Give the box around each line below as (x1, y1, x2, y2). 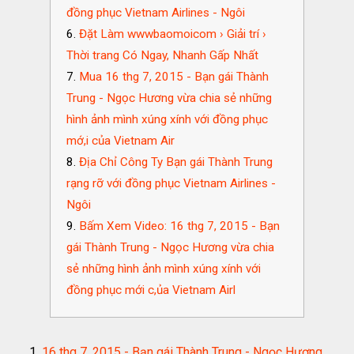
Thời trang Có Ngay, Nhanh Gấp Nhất (66, 47, 258, 62)
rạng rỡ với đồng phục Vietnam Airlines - (66, 175, 276, 190)
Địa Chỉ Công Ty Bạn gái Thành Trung (78, 154, 273, 169)
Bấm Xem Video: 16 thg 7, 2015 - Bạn (78, 218, 280, 233)
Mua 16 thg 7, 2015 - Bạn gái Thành (78, 69, 269, 84)
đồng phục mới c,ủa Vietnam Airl (66, 282, 235, 297)
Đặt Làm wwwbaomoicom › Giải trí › (78, 26, 266, 41)
